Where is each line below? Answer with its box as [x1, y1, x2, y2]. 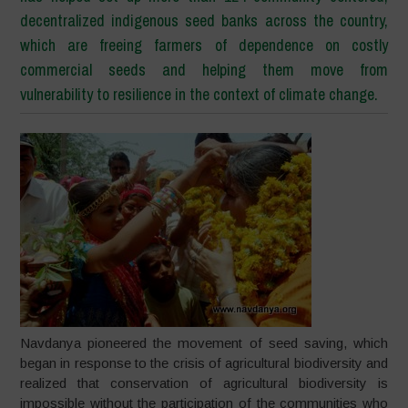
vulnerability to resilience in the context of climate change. [20, 82, 379, 106]
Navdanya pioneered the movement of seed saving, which [20, 335, 388, 352]
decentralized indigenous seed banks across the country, [20, 8, 388, 32]
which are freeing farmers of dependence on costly [20, 33, 388, 56]
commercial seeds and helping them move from [20, 57, 388, 81]
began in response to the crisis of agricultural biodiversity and [20, 355, 388, 372]
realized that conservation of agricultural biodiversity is [20, 375, 388, 392]
